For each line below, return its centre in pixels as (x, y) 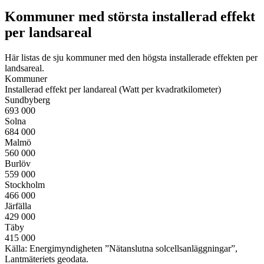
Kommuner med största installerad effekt (130, 16)
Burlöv (18, 163)
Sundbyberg (27, 100)
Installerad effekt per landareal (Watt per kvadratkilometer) (113, 89)
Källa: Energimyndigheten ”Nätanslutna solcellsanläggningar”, (121, 248)
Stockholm (25, 184)
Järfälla (18, 206)
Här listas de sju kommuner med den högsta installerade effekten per (131, 57)
